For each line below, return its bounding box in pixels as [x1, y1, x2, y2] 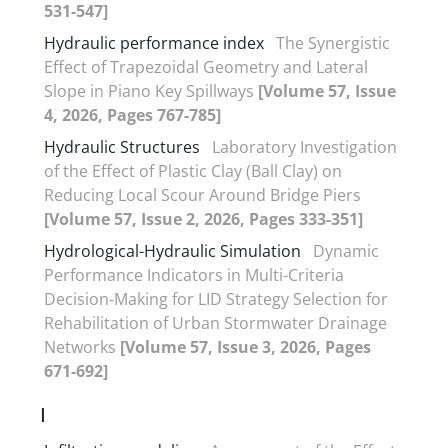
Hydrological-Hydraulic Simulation [44, 239, 301, 262]
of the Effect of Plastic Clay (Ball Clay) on [44, 159, 342, 182]
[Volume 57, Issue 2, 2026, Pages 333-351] [44, 207, 363, 230]
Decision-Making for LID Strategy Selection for [44, 287, 388, 310]
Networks [44, 335, 120, 358]
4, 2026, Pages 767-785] [44, 103, 221, 126]
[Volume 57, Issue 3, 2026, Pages [120, 335, 371, 358]
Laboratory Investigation [212, 135, 397, 158]
